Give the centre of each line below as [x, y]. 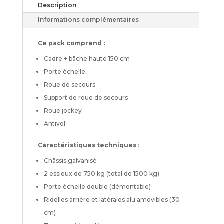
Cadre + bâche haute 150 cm [87, 58]
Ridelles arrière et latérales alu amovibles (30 [112, 199]
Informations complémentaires [88, 19]
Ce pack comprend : [71, 43]
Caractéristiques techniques [87, 145]
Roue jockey [63, 110]
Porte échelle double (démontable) [97, 186]
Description [57, 5]
